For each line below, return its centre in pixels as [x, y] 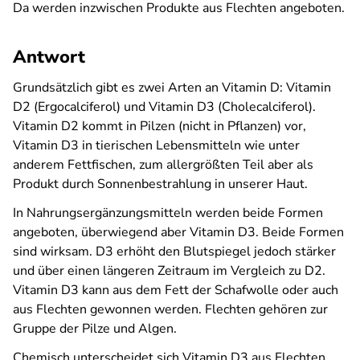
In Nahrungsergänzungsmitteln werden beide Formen [168, 213]
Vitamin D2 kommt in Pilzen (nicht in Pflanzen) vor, [160, 126]
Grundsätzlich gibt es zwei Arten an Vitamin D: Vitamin [172, 88]
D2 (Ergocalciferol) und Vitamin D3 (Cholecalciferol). [164, 107]
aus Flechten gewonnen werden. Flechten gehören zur [170, 309]
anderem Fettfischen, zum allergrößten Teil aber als [163, 165]
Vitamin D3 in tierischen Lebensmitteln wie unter [156, 145]
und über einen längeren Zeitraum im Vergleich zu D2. [169, 271]
